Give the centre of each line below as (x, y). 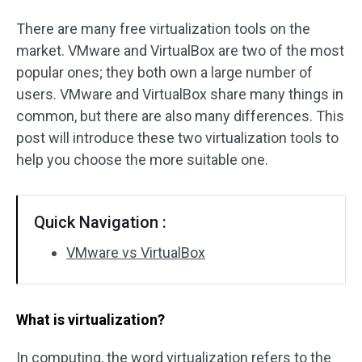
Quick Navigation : (100, 222)
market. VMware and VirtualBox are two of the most (180, 51)
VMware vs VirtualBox (136, 253)
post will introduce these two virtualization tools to (177, 138)
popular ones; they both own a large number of (164, 72)
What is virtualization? (90, 320)
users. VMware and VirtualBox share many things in (180, 94)
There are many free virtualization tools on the (163, 29)
